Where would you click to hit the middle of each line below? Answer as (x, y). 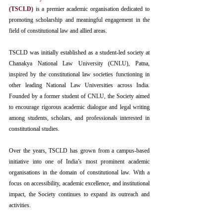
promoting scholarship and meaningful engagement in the (79, 20)
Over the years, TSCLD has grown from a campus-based (79, 151)
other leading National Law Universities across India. (79, 85)
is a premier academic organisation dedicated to (91, 9)
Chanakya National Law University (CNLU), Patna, (79, 63)
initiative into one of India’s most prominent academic (79, 162)
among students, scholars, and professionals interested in (79, 118)
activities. (20, 205)
